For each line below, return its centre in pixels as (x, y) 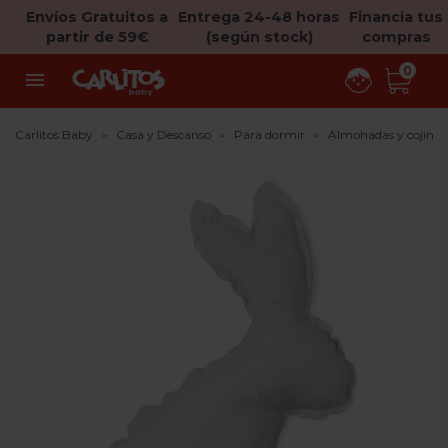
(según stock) (259, 37)
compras (396, 37)
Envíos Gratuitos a (97, 17)
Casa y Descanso (163, 134)
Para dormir (269, 134)
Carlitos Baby (54, 134)
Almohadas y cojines (386, 134)
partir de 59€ (97, 37)
